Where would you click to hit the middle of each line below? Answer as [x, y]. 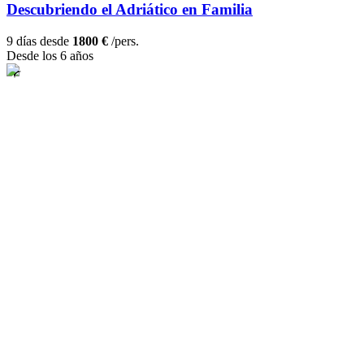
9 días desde [39, 41]
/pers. [123, 41]
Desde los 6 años [50, 56]
